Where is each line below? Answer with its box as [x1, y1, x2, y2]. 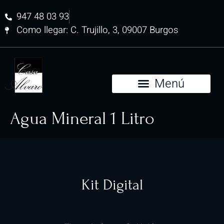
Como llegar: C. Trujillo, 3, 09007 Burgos [16, 23, 178, 37]
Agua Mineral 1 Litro [10, 108, 154, 128]
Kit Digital [81, 175, 143, 193]
